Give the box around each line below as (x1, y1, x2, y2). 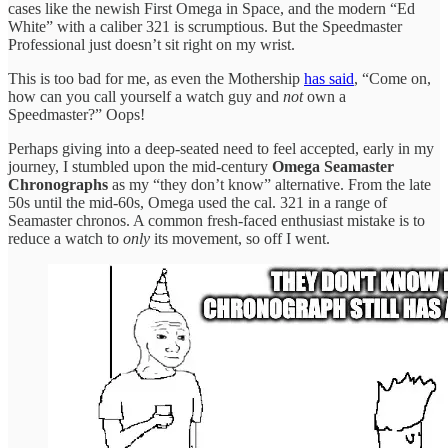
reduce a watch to (8, 230, 123, 248)
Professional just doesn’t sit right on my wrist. (8, 36, 295, 54)
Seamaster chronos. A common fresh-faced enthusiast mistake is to (8, 212, 425, 230)
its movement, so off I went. (150, 230, 330, 248)
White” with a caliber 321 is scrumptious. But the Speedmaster (8, 18, 402, 36)
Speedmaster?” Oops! (8, 106, 145, 124)
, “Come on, (354, 70, 431, 88)
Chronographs (8, 176, 108, 194)
